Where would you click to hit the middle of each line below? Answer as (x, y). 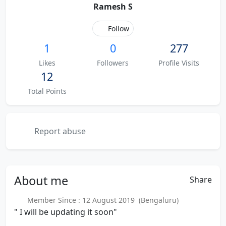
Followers (113, 63)
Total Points (47, 91)
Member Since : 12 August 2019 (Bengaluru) (101, 200)
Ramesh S (113, 7)
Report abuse (59, 131)
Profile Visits (179, 63)
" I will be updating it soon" (66, 212)
